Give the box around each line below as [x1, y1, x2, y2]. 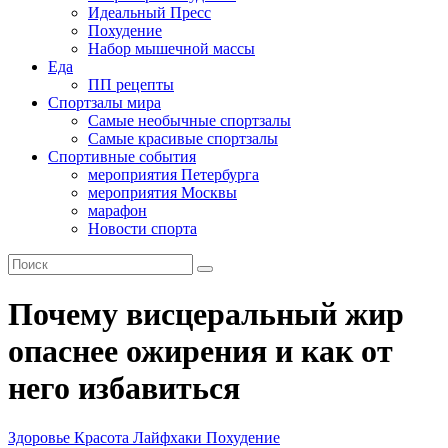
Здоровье [8, 428, 74, 446]
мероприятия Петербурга [88, 166, 259, 183]
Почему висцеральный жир [8, 296, 404, 333]
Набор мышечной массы [88, 40, 255, 57]
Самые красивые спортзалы [88, 130, 278, 147]
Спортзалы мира [48, 94, 161, 111]
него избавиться [8, 370, 240, 407]
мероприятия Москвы [88, 184, 237, 201]
